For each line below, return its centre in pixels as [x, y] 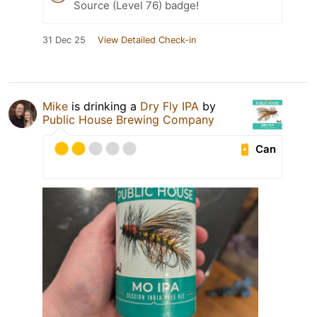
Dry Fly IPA [171, 106]
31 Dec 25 [64, 40]
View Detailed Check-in [147, 40]
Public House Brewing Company [128, 120]
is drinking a [104, 106]
